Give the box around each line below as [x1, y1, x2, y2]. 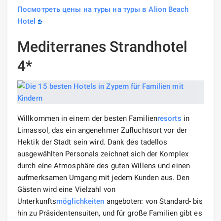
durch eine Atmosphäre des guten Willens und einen [17, 161, 190, 170]
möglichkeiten [56, 196, 105, 206]
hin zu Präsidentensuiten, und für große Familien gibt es [17, 208, 202, 218]
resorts [157, 113, 182, 123]
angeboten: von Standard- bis [104, 196, 203, 206]
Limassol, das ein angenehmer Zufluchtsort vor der [17, 125, 187, 135]
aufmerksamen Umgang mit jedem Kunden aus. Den [17, 173, 190, 182]
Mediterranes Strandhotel [17, 37, 188, 55]
